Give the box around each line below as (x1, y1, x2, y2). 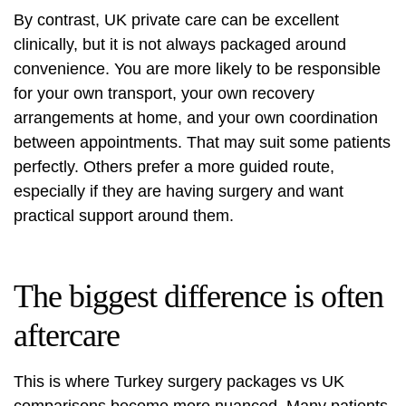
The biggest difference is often (14, 278, 383, 315)
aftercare (14, 317, 120, 354)
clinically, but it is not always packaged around (14, 35, 346, 54)
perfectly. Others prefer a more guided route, (14, 158, 334, 177)
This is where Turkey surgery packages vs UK (14, 372, 344, 391)
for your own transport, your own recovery (14, 84, 314, 103)
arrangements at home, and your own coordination (14, 109, 378, 128)
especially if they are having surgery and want (14, 182, 343, 201)
